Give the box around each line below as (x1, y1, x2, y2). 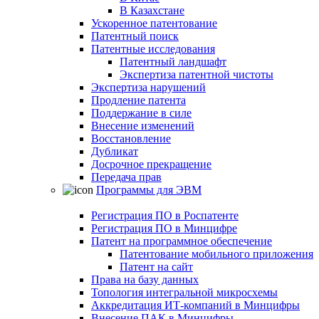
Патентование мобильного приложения (120, 248, 313, 260)
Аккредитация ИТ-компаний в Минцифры (91, 299, 300, 311)
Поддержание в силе (91, 107, 192, 119)
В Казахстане (120, 4, 184, 16)
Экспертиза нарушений (91, 81, 206, 93)
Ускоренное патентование (91, 17, 217, 29)
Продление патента (91, 94, 186, 106)
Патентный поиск (91, 30, 179, 42)
